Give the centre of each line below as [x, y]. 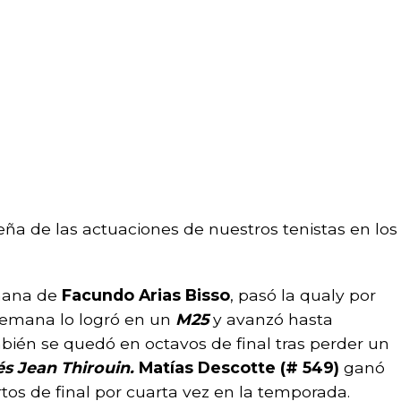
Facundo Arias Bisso [146, 295]
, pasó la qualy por [303, 295]
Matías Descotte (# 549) [239, 367]
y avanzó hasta [273, 319]
